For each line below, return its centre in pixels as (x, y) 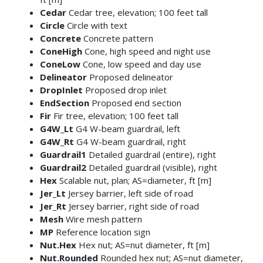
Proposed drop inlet (124, 90)
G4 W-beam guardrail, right (130, 142)
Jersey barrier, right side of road (132, 206)
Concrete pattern (117, 38)
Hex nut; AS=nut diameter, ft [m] (143, 245)
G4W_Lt (56, 129)
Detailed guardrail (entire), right (151, 155)
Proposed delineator (130, 77)
